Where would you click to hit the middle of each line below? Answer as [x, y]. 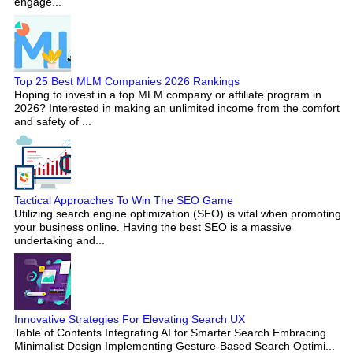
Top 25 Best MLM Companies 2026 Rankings [127, 81]
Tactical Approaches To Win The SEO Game [124, 200]
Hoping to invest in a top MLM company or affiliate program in [168, 94]
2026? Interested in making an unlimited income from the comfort [177, 108]
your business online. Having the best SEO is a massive [153, 227]
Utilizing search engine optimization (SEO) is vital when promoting [178, 213]
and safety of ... [53, 121]
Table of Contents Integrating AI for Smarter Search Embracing [170, 333]
